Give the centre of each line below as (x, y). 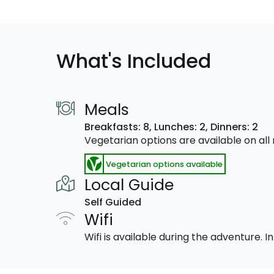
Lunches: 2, (182, 127)
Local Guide (129, 185)
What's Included (134, 61)
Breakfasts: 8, (119, 127)
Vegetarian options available (164, 164)
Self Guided (113, 202)
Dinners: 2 (234, 127)
